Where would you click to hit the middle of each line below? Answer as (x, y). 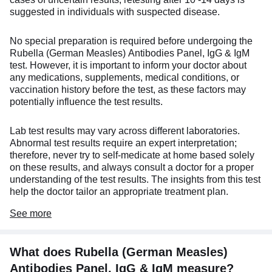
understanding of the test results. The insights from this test (135, 179)
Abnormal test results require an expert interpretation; (123, 143)
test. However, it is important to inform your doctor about (128, 65)
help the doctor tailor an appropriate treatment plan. (119, 191)
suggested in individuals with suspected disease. (115, 12)
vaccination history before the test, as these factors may (128, 89)
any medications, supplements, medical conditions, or (124, 77)
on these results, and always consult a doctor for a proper (132, 167)
